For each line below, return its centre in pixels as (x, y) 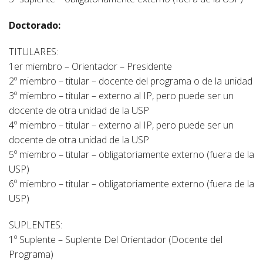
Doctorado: (35, 25)
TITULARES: (33, 52)
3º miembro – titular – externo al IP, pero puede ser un (121, 96)
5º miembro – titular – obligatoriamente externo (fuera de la (131, 154)
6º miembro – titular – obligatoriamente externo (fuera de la (131, 184)
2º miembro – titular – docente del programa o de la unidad (131, 81)
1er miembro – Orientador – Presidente (90, 66)
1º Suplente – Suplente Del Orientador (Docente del (116, 240)
